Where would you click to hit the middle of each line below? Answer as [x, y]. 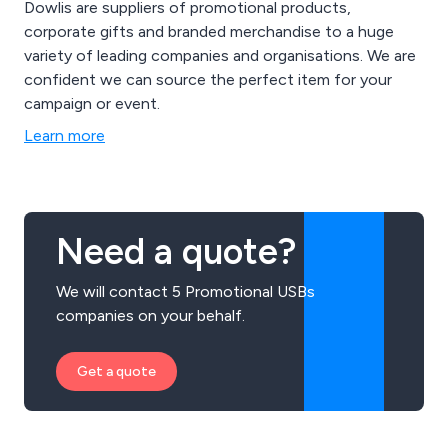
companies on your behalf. [150, 316]
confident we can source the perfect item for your [208, 80]
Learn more [64, 136]
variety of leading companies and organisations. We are [220, 56]
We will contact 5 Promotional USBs [185, 292]
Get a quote [116, 372]
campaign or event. [92, 104]
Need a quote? [176, 252]
